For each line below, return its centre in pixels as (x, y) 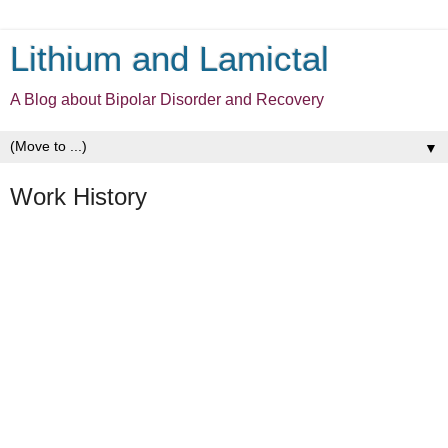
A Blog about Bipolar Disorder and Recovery (167, 99)
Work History (78, 196)
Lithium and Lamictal (169, 59)
